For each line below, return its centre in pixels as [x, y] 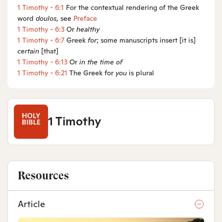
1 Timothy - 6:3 [41, 29]
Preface [85, 18]
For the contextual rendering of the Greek [133, 7]
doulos [46, 18]
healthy [88, 29]
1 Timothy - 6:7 [41, 40]
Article [31, 204]
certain [28, 51]
